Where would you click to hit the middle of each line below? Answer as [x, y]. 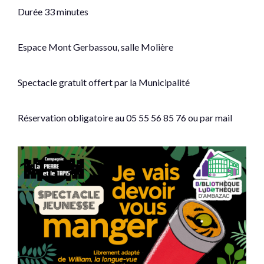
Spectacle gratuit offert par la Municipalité [104, 82]
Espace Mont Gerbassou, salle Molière [95, 47]
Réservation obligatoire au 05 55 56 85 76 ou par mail [125, 118]
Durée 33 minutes [53, 12]
